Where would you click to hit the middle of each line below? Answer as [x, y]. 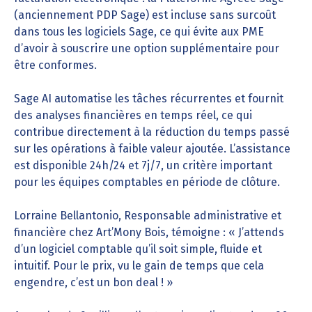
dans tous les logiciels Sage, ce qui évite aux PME [139, 32]
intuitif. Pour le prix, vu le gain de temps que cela [139, 266]
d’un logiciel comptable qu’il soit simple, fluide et [138, 249]
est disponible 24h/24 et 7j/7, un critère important [143, 165]
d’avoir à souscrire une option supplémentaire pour [147, 48]
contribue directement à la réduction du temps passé [152, 132]
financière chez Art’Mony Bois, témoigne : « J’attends [149, 232]
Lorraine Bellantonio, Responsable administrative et [148, 216]
